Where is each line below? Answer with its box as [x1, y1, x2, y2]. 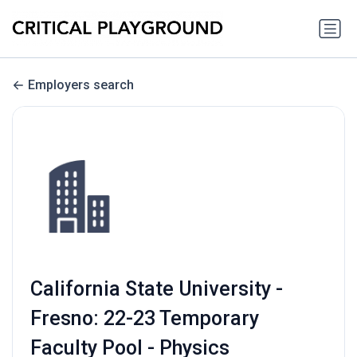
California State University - [29, 277, 283, 301]
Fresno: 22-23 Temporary [29, 307, 259, 331]
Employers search [28, 77, 134, 93]
